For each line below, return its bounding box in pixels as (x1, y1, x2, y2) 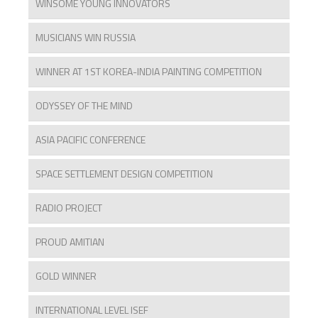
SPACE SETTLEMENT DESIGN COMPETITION (35, 166, 213, 182)
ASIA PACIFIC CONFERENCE (35, 132, 146, 148)
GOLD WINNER (35, 268, 97, 284)
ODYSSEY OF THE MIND (35, 98, 133, 114)
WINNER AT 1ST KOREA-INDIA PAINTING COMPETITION (35, 64, 262, 79)
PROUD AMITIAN (35, 234, 104, 250)
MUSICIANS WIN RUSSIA (35, 30, 136, 45)
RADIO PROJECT (35, 200, 102, 216)
